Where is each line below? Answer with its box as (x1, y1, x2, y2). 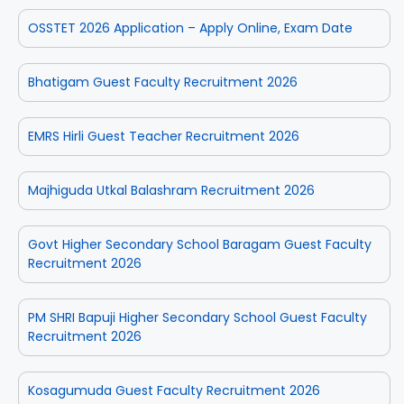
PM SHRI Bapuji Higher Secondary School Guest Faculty (28, 308, 367, 326)
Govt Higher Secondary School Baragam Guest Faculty (28, 234, 372, 253)
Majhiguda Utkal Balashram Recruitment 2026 (28, 180, 315, 199)
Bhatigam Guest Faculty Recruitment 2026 (28, 72, 298, 91)
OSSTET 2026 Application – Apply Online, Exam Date (28, 18, 353, 37)
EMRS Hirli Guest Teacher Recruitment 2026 (28, 126, 299, 145)
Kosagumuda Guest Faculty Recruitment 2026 (28, 381, 320, 399)
